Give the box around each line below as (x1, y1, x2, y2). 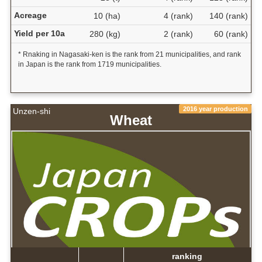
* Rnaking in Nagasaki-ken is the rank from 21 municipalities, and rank (18, 50, 241, 58)
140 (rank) (209, 11, 248, 20)
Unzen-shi (13, 106, 50, 116)
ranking (172, 251, 203, 261)
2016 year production (182, 105, 248, 112)
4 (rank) (163, 11, 193, 20)
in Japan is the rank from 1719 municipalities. (18, 60, 161, 68)
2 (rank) (163, 29, 193, 39)
